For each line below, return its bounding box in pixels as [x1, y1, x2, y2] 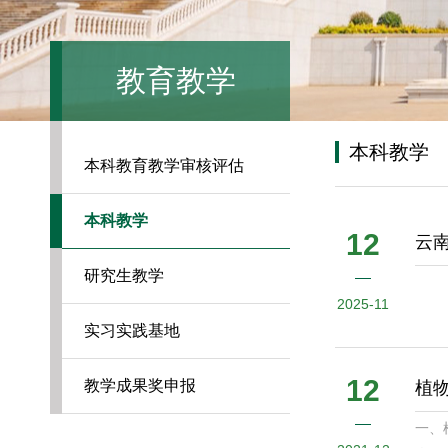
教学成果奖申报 [84, 377, 196, 394]
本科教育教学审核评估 [84, 157, 244, 174]
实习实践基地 [84, 322, 180, 339]
